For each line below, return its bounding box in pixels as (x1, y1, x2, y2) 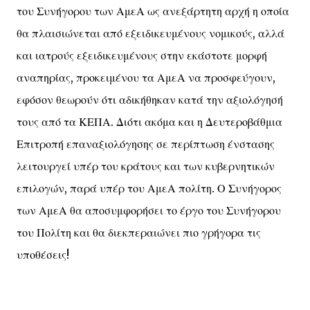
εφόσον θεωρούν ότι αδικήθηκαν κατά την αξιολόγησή (17, 93, 283, 107)
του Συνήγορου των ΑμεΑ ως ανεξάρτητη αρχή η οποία (17, 4, 289, 18)
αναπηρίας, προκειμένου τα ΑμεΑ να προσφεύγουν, (17, 71, 275, 84)
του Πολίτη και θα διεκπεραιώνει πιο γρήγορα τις (17, 226, 261, 239)
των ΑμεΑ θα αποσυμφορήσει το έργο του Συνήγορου (17, 203, 281, 217)
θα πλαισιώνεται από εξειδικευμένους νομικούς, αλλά (17, 26, 284, 40)
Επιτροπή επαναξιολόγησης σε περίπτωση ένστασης (17, 137, 275, 151)
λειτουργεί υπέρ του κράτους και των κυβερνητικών (17, 159, 275, 173)
